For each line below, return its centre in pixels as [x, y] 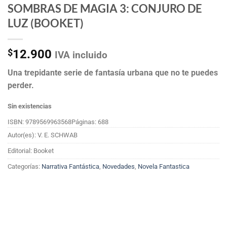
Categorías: [25, 166]
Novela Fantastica [164, 166]
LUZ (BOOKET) [46, 23]
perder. [21, 85]
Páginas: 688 [90, 122]
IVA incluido [81, 55]
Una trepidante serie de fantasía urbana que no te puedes [113, 72]
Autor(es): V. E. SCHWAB [43, 135]
